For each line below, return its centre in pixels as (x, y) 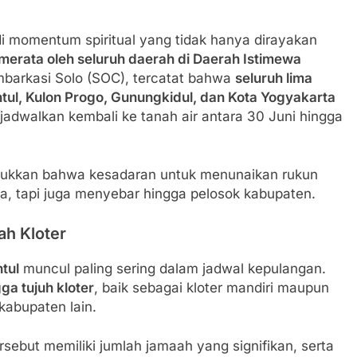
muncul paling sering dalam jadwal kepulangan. (173, 268)
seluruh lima (274, 78)
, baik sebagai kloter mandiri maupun (212, 287)
